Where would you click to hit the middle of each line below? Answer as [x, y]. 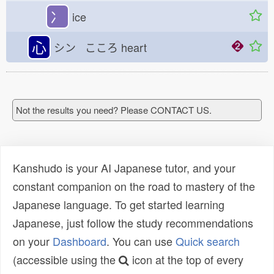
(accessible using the [66, 259]
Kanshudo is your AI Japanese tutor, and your [124, 168]
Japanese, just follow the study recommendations [133, 223]
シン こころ [86, 47]
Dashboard [80, 241]
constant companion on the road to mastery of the [134, 186]
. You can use [141, 241]
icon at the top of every [186, 259]
